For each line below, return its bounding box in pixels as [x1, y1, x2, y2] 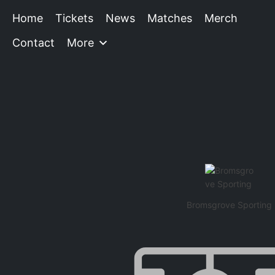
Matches [147, 12, 192, 25]
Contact [12, 36, 55, 49]
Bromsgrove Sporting [187, 199, 273, 211]
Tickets [55, 12, 93, 25]
